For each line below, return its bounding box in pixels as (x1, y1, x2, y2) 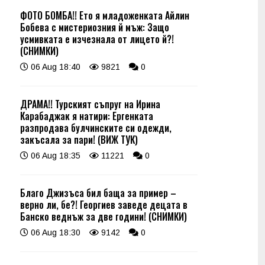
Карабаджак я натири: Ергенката (20, 109, 153, 123)
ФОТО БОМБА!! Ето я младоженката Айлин (20, 8, 189, 22)
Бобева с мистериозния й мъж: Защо (20, 20, 169, 34)
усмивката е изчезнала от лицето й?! (20, 32, 174, 46)
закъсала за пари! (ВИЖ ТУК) (20, 132, 138, 147)
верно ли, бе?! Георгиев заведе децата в (20, 198, 188, 212)
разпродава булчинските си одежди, (20, 121, 172, 135)
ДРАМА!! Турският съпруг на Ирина (20, 97, 160, 111)
